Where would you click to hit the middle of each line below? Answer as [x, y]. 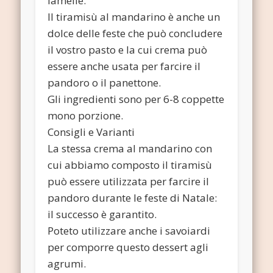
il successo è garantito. [102, 214]
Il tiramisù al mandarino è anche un [134, 16]
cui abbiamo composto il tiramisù [130, 165]
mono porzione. [86, 115]
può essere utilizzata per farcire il [129, 181]
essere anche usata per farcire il [124, 66]
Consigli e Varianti [91, 132]
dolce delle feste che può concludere [135, 33]
